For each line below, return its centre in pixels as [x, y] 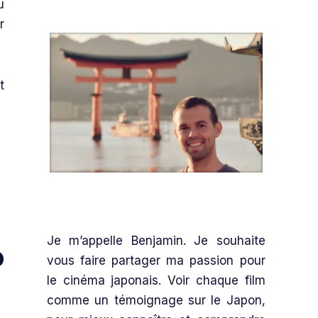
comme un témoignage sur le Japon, [156, 300]
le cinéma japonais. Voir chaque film [156, 280]
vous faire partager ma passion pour [156, 260]
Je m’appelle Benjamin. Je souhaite [156, 240]
